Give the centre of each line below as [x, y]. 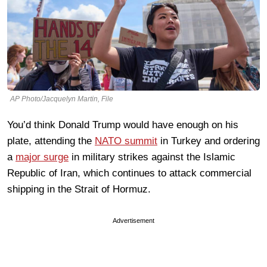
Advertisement [133, 220]
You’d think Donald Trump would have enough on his [123, 125]
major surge [42, 157]
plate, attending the [51, 141]
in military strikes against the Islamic [152, 157]
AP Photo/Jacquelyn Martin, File [62, 99]
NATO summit [126, 141]
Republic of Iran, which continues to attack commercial [129, 173]
